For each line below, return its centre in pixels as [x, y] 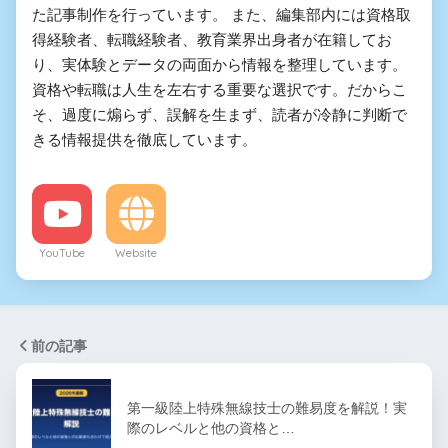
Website [136, 252]
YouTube [62, 252]
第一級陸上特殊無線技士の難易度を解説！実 [267, 407]
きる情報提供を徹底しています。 [144, 139]
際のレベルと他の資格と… [211, 427]
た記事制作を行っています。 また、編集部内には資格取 [221, 14]
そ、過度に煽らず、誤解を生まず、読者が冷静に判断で [219, 114]
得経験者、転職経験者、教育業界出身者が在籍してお [212, 39]
